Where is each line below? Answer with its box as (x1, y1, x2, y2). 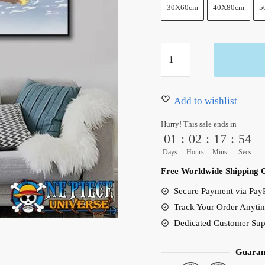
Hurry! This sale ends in (160, 119, 237, 129)
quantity (160, 140, 195, 151)
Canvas (160, 92, 191, 104)
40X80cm (212, 2, 244, 12)
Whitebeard (160, 44, 209, 56)
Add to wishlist (173, 95, 237, 107)
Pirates (160, 60, 189, 72)
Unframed (160, 124, 202, 135)
